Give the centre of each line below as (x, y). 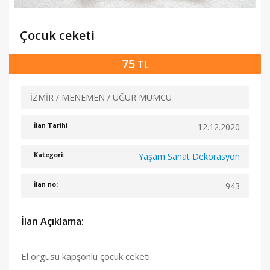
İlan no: (46, 185)
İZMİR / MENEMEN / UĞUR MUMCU (101, 97)
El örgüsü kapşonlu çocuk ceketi (86, 256)
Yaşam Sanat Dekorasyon (189, 156)
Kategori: (49, 155)
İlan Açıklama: (52, 221)
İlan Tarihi (51, 126)
